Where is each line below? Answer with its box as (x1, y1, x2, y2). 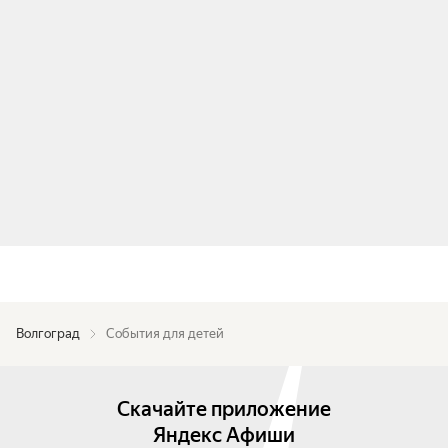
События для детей (106, 326, 224, 341)
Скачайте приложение (117, 397, 331, 421)
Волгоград (16, 326, 80, 341)
